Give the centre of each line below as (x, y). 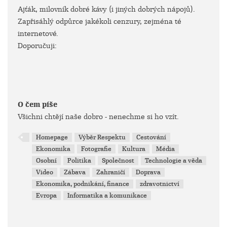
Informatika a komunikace (107, 196)
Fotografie (97, 149)
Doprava (148, 172)
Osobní (47, 161)
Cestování (152, 137)
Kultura (134, 149)
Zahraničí (111, 172)
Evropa (47, 196)
